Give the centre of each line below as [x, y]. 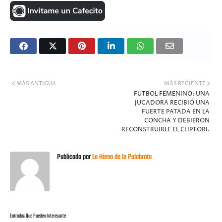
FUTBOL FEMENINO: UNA [172, 94]
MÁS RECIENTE [185, 84]
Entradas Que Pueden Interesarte [38, 217]
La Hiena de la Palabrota [121, 158]
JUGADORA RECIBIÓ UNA [172, 103]
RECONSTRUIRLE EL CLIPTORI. [166, 130]
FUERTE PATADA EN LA [176, 112]
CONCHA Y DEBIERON [177, 121]
